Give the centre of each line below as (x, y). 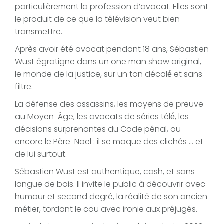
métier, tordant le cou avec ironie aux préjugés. (106, 209)
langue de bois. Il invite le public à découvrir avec (110, 184)
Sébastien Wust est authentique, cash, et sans (105, 172)
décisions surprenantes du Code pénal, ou (98, 129)
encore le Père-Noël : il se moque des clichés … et (109, 142)
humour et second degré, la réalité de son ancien (111, 197)
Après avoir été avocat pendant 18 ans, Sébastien (112, 49)
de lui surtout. (41, 154)
